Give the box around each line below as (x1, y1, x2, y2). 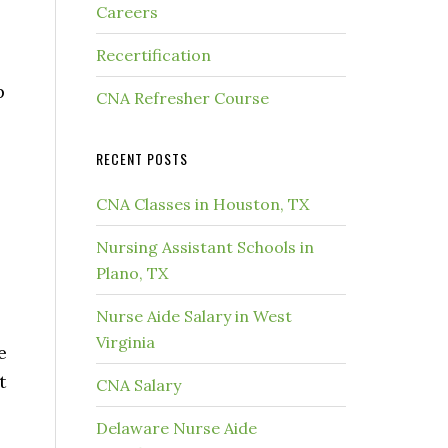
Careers (96, 2, 158, 22)
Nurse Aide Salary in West (96, 306, 292, 326)
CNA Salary (96, 375, 181, 395)
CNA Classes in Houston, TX (96, 194, 309, 214)
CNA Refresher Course (96, 88, 269, 108)
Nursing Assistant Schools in (96, 237, 314, 257)
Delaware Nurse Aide (96, 418, 257, 438)
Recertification (96, 45, 211, 65)
